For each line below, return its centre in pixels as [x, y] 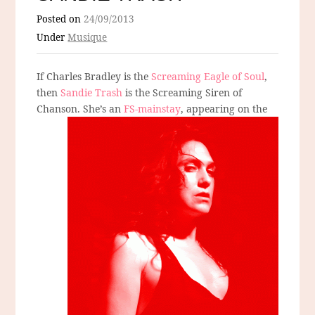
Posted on [60, 19]
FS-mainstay [153, 109]
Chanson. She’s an [81, 109]
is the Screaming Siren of [182, 93]
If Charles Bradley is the [94, 77]
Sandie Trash [90, 93]
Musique [88, 38]
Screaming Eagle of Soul [208, 77]
